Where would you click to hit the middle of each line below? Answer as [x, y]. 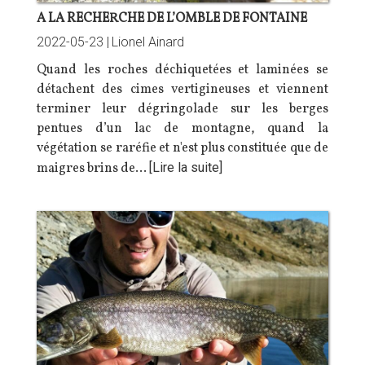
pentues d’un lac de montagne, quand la [182, 128]
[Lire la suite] [186, 167]
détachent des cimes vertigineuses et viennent [182, 89]
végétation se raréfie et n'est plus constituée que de [182, 148]
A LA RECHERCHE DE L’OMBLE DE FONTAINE [172, 18]
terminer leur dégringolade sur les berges [182, 109]
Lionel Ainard [148, 42]
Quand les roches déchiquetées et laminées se [182, 70]
